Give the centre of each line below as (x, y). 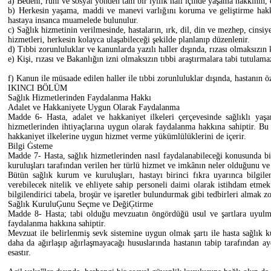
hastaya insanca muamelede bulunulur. (73, 20)
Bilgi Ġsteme (30, 146)
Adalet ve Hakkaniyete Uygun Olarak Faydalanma (94, 107)
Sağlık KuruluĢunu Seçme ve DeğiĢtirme (80, 204)
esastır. (19, 252)
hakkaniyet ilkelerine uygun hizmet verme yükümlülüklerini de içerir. (127, 136)
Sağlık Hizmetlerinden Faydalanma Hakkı (80, 97)
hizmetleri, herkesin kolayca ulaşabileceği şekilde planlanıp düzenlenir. (129, 39)
